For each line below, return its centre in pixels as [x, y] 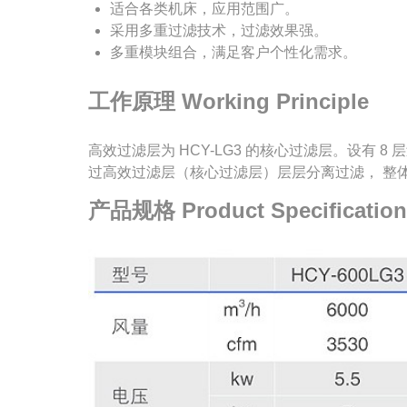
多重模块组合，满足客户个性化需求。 [233, 52]
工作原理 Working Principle [228, 101]
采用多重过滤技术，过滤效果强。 [219, 30]
